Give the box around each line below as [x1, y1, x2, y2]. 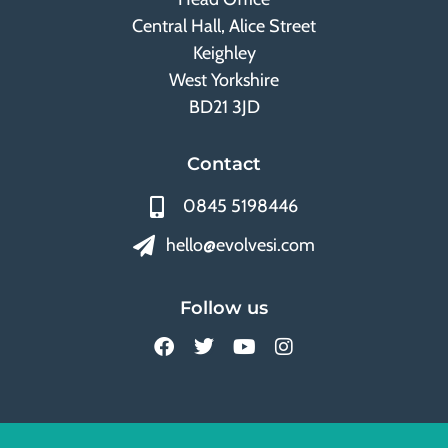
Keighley [192, 41, 256, 64]
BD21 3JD [188, 95, 260, 118]
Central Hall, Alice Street [132, 14, 316, 37]
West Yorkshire [169, 68, 279, 91]
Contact [187, 153, 261, 176]
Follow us [180, 297, 268, 320]
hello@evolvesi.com [165, 234, 315, 257]
